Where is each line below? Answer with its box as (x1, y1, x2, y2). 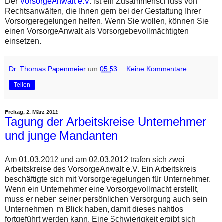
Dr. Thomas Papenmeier (9, 65, 86, 73)
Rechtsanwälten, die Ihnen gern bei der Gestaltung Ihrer (5, 7, 201, 16)
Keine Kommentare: (126, 65, 189, 73)
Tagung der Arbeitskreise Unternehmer (5, 115, 206, 129)
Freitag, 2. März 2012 (5, 109, 58, 115)
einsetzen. (5, 37, 41, 46)
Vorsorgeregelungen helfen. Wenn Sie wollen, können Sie (5, 17, 209, 26)
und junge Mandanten (5, 129, 118, 143)
